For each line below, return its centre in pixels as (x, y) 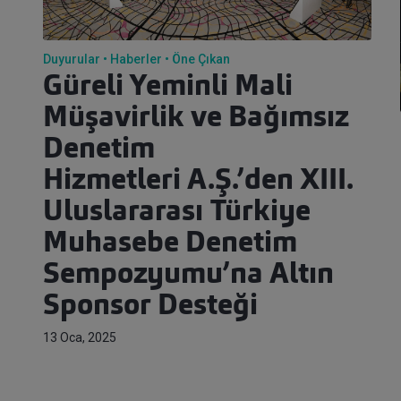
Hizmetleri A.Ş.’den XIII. (198, 182)
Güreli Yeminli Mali (168, 88)
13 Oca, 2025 (80, 338)
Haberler (136, 60)
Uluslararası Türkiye (177, 213)
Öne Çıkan (201, 60)
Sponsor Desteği (150, 307)
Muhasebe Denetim (170, 245)
